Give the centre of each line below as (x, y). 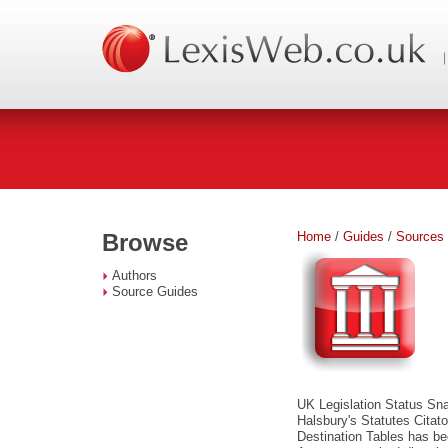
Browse (145, 243)
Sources (420, 236)
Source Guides (155, 291)
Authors (134, 275)
